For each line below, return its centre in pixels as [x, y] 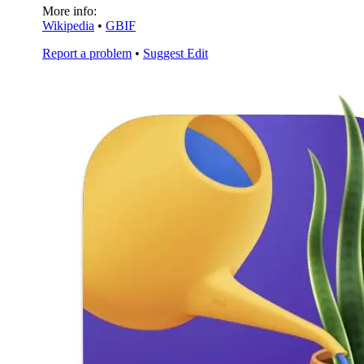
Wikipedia [68, 25]
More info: [69, 11]
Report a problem [87, 53]
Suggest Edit [175, 53]
